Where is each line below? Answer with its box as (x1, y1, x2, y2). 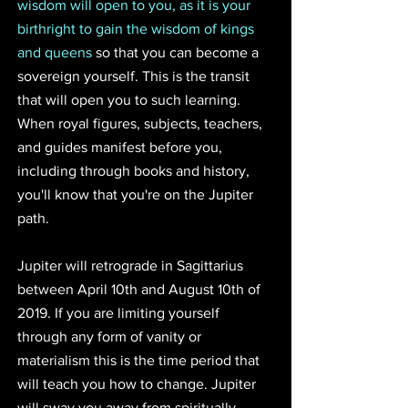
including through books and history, (17, 162, 253, 178)
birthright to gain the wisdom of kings (17, 20, 258, 36)
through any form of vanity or (17, 328, 205, 344)
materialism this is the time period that (17, 352, 263, 368)
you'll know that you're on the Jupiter (17, 186, 257, 202)
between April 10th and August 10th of (17, 280, 264, 297)
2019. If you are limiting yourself (17, 304, 223, 321)
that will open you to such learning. (17, 91, 244, 107)
